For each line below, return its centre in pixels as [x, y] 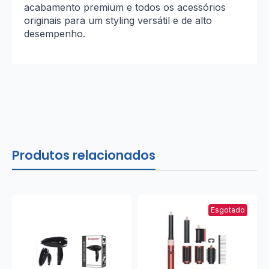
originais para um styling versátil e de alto [118, 21]
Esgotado [228, 210]
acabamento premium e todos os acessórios [125, 8]
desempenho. [55, 34]
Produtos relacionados [84, 156]
